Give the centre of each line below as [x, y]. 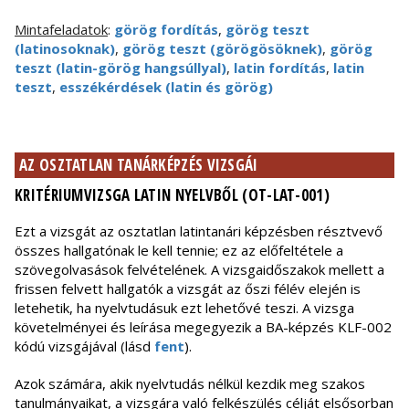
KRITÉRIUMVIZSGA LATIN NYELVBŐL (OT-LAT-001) [172, 195]
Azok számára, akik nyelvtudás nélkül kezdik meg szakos [190, 384]
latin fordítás [280, 68]
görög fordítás [166, 30]
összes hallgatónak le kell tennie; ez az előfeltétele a [179, 251]
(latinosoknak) [65, 49]
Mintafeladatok [61, 30]
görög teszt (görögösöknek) [222, 49]
